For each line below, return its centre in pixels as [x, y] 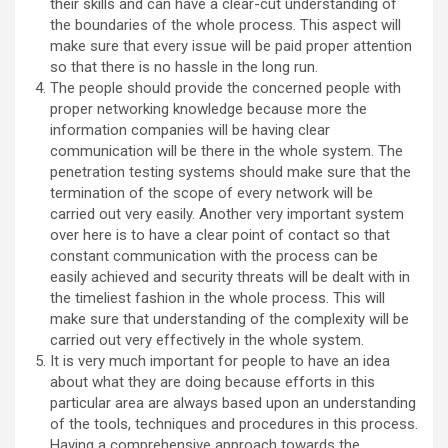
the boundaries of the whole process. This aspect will [225, 24]
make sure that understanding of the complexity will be [229, 318]
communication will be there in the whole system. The [226, 150]
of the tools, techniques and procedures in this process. [234, 423]
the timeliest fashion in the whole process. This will [217, 297]
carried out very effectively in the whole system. [207, 339]
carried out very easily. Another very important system [227, 213]
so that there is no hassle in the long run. [184, 66]
